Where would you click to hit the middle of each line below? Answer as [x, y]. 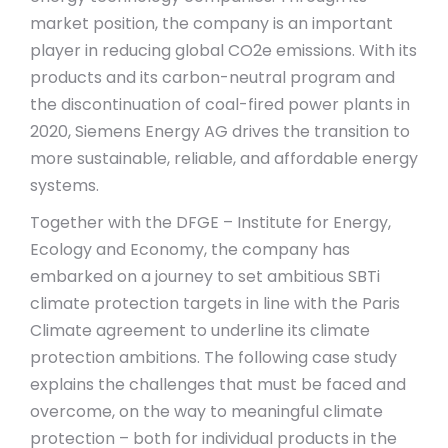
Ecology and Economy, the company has [190, 249]
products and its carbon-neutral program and [212, 77]
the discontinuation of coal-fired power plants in [220, 104]
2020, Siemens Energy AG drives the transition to [220, 131]
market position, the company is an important [211, 23]
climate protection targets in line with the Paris [215, 303]
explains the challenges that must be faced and [218, 384]
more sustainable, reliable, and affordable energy [224, 158]
